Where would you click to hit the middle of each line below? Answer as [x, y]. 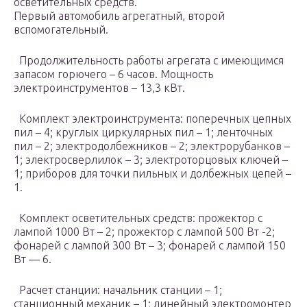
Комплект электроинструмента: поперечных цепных [152, 119]
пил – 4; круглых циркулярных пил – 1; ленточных [143, 133]
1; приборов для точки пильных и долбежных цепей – [152, 174]
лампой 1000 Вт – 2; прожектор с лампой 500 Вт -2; [144, 232]
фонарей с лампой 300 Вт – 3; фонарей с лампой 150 [150, 246]
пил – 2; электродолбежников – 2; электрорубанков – [152, 146]
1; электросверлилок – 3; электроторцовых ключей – [151, 160]
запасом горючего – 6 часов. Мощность [113, 74]
